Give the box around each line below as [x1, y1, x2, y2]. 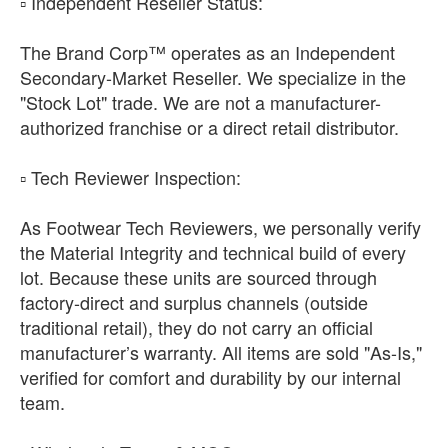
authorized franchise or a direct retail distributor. [20, 113, 399, 140]
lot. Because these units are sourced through [20, 263, 377, 290]
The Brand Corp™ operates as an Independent [20, 38, 395, 65]
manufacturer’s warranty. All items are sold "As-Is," [20, 338, 422, 365]
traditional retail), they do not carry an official [20, 313, 373, 340]
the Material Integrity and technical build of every [20, 238, 406, 265]
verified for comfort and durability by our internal [20, 363, 401, 390]
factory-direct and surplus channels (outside [20, 288, 368, 315]
